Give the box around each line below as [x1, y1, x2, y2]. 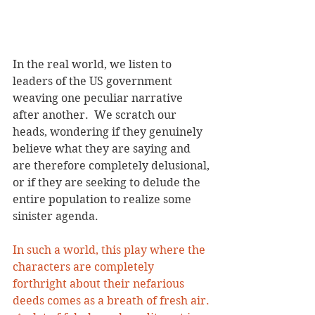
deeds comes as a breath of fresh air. [13, 294, 212, 308]
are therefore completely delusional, [13, 159, 212, 173]
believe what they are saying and [13, 142, 193, 156]
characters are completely [13, 260, 157, 274]
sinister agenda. [13, 210, 101, 224]
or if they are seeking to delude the [13, 176, 203, 190]
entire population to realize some [13, 193, 194, 207]
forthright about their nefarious [13, 277, 187, 291]
